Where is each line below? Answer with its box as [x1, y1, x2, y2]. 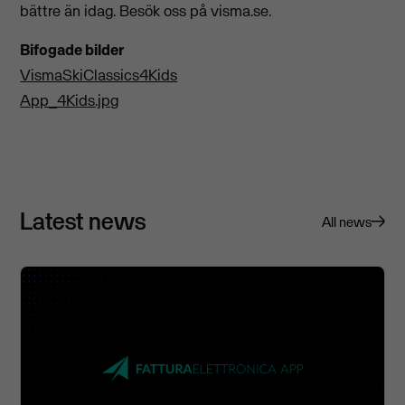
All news [321, 212, 372, 231]
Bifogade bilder [20, 39, 125, 60]
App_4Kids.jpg [20, 89, 119, 110]
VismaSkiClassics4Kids [20, 64, 178, 85]
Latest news [20, 204, 146, 236]
